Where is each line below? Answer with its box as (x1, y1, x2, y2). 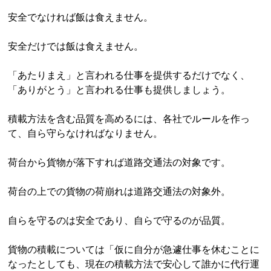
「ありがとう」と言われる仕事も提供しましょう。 (8, 85, 231, 95)
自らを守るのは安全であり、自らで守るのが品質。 (8, 215, 231, 226)
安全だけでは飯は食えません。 (8, 41, 144, 51)
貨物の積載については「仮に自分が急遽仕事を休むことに (8, 244, 260, 255)
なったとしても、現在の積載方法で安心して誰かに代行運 (8, 259, 260, 269)
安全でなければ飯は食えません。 (8, 12, 154, 22)
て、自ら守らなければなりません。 (8, 128, 163, 139)
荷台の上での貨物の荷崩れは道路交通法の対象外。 (8, 186, 231, 197)
